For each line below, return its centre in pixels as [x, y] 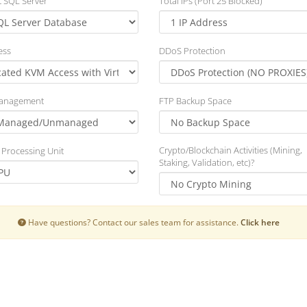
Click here [260, 222]
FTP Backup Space [195, 101]
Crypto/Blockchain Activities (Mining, [230, 150]
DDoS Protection [192, 51]
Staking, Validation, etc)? [206, 162]
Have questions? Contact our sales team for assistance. [133, 222]
